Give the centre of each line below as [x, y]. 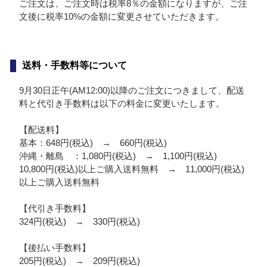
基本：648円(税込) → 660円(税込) [93, 143]
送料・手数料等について [74, 66]
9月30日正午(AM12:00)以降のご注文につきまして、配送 [131, 91]
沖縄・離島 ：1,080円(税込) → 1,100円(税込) [118, 156]
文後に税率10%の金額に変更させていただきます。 [121, 17]
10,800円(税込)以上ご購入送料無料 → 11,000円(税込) [131, 169]
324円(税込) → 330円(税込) [79, 222]
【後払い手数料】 [55, 248]
